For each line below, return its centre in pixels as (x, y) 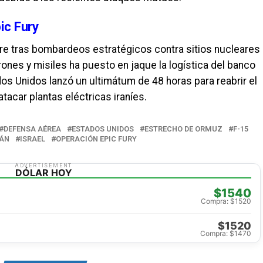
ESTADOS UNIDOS (103, 129)
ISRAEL (33, 139)
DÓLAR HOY (43, 173)
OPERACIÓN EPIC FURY (96, 139)
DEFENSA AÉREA (32, 129)
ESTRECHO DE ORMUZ (183, 129)
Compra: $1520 (226, 201)
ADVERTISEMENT (43, 166)
